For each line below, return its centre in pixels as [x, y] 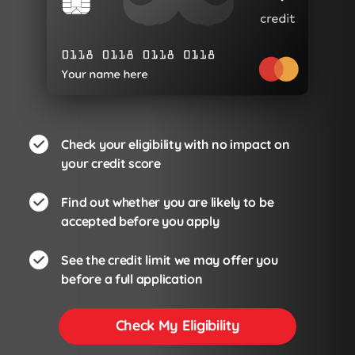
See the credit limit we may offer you [170, 260]
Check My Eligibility [177, 326]
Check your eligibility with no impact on [176, 145]
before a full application [132, 279]
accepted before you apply [140, 221]
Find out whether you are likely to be [168, 202]
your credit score [111, 164]
